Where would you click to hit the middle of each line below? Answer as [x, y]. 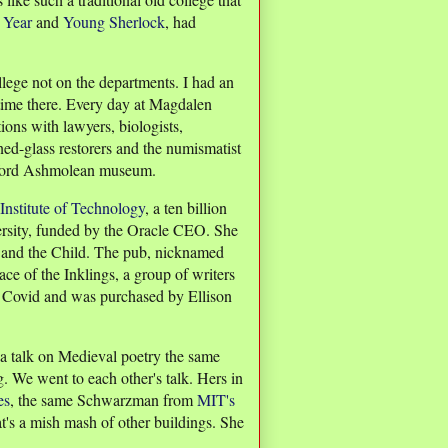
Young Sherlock [114, 22]
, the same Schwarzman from [103, 400]
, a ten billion [186, 208]
